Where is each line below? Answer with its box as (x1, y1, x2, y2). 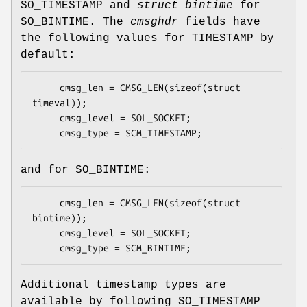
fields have (178, 16, 260, 29)
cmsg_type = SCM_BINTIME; (60, 243, 191, 254)
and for (21, 164, 75, 177)
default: (21, 49, 75, 62)
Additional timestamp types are (21, 279, 226, 292)
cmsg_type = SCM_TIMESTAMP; (60, 127, 202, 139)
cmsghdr (130, 16, 178, 29)
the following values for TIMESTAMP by (21, 32, 274, 45)
